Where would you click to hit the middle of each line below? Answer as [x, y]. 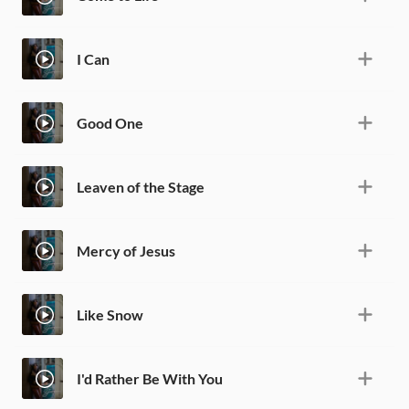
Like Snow [110, 314]
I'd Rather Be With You [150, 378]
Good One [110, 122]
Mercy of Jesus [126, 250]
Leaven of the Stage [141, 186]
